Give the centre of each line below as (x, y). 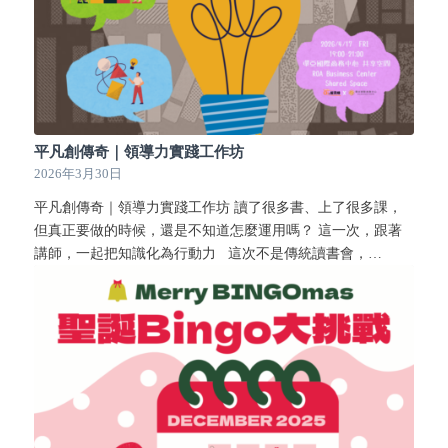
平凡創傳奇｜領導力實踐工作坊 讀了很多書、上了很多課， (217, 207)
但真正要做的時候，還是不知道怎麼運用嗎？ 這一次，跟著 (217, 230)
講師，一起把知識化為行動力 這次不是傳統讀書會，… (207, 253)
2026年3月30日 (77, 173)
